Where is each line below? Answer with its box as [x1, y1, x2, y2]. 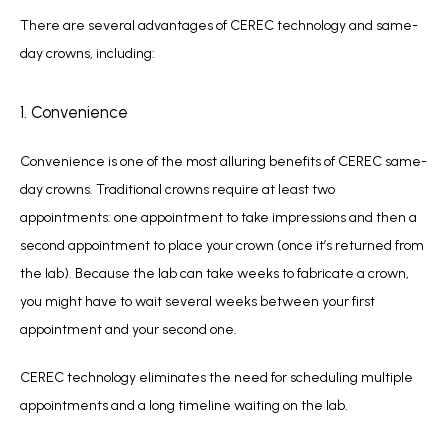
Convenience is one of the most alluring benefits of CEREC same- [20, 152, 427, 170]
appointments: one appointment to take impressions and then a [20, 208, 417, 226]
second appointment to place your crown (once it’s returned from [20, 236, 424, 254]
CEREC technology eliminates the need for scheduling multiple [20, 368, 413, 386]
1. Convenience [20, 101, 128, 122]
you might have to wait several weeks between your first [20, 292, 375, 310]
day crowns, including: [20, 44, 155, 62]
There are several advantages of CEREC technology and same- [20, 16, 418, 34]
